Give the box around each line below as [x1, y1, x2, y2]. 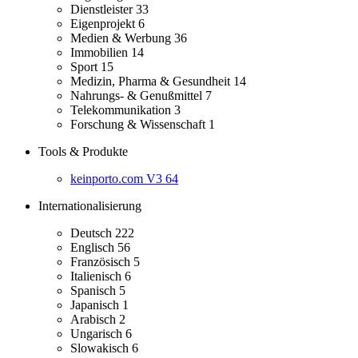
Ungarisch [70, 327, 125, 341]
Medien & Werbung [70, 31, 174, 46]
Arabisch [70, 312, 119, 327]
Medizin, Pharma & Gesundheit [70, 74, 233, 89]
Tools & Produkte [38, 145, 128, 159]
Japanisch [70, 298, 122, 312]
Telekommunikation [70, 103, 174, 117]
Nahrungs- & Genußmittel [70, 89, 205, 103]
